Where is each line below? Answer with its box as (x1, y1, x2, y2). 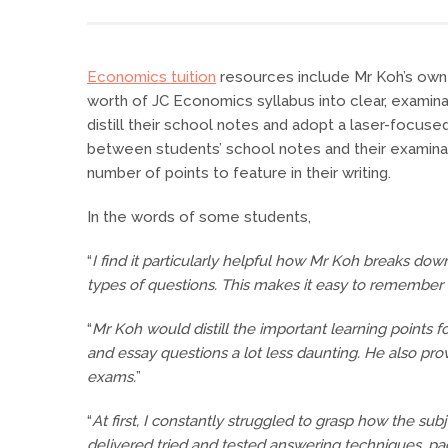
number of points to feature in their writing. (87, 164, 391, 183)
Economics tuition (87, 68, 216, 87)
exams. (87, 368, 136, 387)
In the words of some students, (87, 208, 311, 227)
